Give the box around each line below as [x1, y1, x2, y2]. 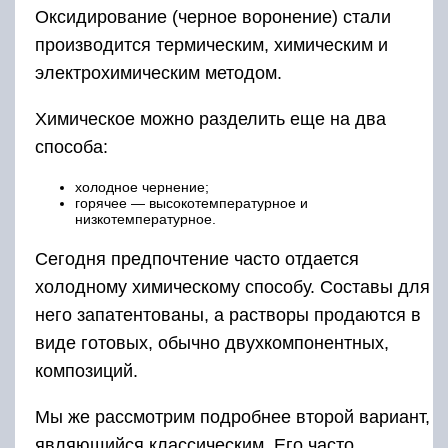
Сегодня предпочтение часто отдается [35, 249, 359, 269]
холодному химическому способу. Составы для [35, 277, 430, 297]
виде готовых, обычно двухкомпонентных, [35, 333, 389, 353]
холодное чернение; [75, 179, 209, 195]
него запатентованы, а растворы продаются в [35, 305, 421, 325]
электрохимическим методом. [35, 63, 282, 83]
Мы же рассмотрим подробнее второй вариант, [35, 407, 430, 427]
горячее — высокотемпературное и [75, 195, 308, 211]
